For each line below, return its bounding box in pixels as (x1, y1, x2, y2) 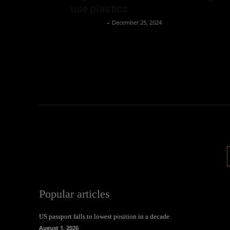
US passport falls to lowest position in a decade (39, 213, 169, 220)
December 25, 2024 (112, 18, 162, 26)
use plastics (71, 3, 128, 15)
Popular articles (39, 187, 110, 200)
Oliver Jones (71, 18, 105, 26)
